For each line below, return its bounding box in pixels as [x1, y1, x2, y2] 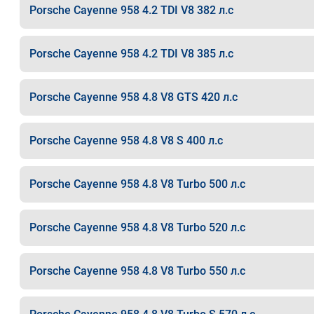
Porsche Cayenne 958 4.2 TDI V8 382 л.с [29, 4, 233, 17]
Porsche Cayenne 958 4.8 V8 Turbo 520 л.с [29, 221, 245, 234]
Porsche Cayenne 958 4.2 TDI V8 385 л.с [29, 47, 233, 60]
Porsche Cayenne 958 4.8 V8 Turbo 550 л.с [29, 264, 245, 278]
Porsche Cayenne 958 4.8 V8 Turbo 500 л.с [29, 177, 245, 191]
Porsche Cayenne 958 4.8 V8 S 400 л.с [29, 134, 223, 147]
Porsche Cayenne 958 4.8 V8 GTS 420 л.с [29, 90, 238, 104]
